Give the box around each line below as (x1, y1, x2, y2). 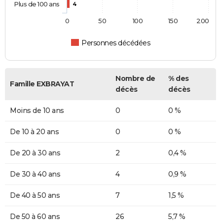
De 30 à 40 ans (10, 170, 60, 179)
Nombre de (115, 74, 155, 83)
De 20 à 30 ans (10, 148, 60, 158)
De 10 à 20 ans (10, 127, 59, 137)
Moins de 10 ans (10, 106, 64, 115)
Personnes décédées (81, 38, 150, 48)
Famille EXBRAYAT (10, 79, 74, 89)
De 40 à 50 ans (10, 191, 60, 200)
